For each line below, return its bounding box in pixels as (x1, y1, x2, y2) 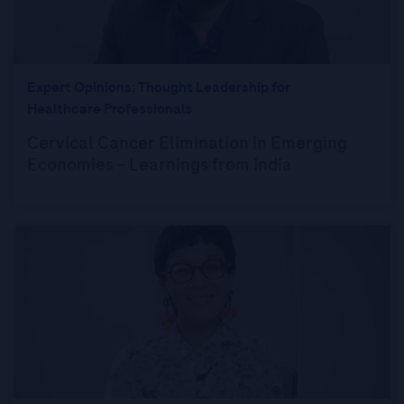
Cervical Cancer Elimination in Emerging (27, 131, 347, 155)
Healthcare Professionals (27, 99, 192, 119)
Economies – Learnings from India (27, 152, 292, 177)
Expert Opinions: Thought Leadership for (27, 78, 290, 97)
